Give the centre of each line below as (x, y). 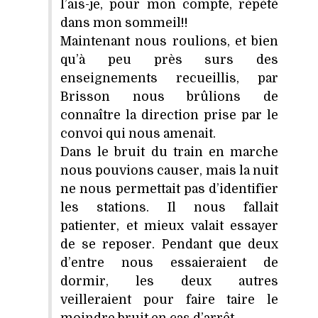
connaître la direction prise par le (169, 115)
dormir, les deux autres (169, 281)
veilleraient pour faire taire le (169, 299)
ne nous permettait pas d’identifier (169, 188)
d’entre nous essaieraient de (169, 262)
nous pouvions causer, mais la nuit (169, 170)
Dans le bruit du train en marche (169, 152)
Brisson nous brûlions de (169, 96)
